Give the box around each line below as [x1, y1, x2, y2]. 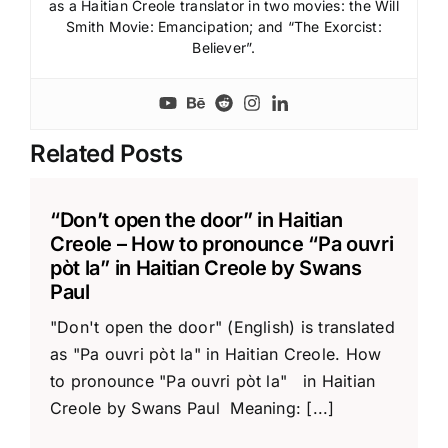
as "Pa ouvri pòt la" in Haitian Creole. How [49, 343, 382, 364]
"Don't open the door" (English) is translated [49, 316, 395, 337]
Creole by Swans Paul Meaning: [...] [49, 397, 335, 418]
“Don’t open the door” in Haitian [49, 207, 343, 232]
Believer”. [192, 38, 256, 56]
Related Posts [29, 138, 183, 168]
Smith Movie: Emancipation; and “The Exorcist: [66, 17, 382, 35]
